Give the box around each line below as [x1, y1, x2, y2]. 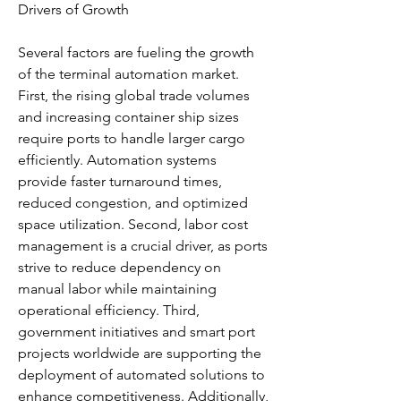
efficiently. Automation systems [18, 151, 217, 168]
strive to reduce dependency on [18, 259, 221, 276]
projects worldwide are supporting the [18, 345, 261, 362]
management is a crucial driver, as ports [18, 237, 268, 254]
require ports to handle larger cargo [18, 130, 245, 147]
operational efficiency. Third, [18, 302, 200, 319]
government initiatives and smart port [18, 323, 255, 340]
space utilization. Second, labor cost [18, 216, 248, 233]
